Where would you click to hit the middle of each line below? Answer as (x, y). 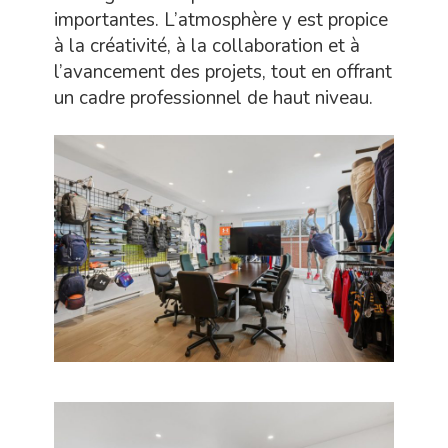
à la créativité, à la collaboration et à (207, 46)
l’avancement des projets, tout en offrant (223, 72)
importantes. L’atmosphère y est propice (221, 20)
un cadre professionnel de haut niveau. (213, 98)
